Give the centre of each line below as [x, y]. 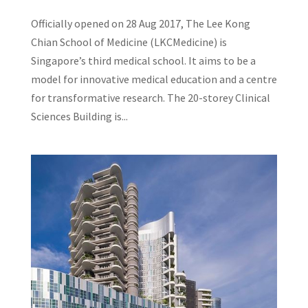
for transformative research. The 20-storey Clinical [150, 97]
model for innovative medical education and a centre [154, 79]
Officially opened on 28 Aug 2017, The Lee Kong [140, 23]
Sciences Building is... [79, 116]
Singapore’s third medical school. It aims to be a [143, 60]
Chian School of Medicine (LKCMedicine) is [129, 42]
